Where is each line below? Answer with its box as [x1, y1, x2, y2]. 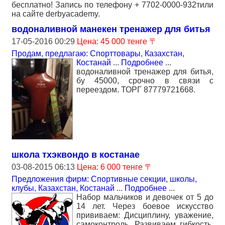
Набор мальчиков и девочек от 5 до [76, 193, 213, 202]
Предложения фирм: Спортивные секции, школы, [12, 175, 197, 184]
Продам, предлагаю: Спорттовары [12, 49, 141, 58]
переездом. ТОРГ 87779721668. [76, 85, 195, 94]
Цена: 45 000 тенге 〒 [77, 37, 157, 46]
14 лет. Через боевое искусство [76, 202, 213, 211]
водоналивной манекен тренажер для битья [12, 24, 210, 35]
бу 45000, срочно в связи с [76, 76, 213, 85]
